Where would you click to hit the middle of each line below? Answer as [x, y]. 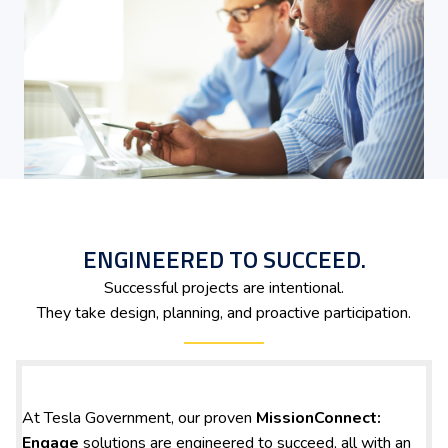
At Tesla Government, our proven [139, 418]
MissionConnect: [318, 418]
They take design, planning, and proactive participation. [224, 313]
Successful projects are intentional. [224, 288]
